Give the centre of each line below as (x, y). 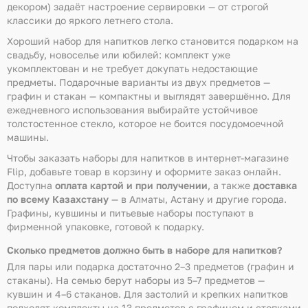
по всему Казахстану (58, 199)
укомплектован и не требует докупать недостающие (132, 68)
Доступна (31, 185)
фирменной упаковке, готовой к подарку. (106, 227)
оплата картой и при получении (131, 185)
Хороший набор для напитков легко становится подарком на (153, 41)
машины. (28, 137)
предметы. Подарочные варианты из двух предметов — (139, 82)
